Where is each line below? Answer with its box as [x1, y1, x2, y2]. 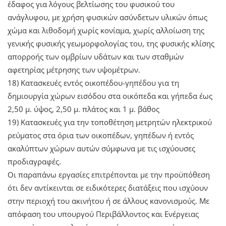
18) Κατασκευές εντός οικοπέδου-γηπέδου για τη [8, 77, 179, 88]
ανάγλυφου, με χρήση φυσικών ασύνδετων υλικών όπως [8, 12, 207, 22]
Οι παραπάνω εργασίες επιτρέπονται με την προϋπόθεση [8, 169, 210, 180]
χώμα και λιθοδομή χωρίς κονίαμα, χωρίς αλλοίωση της [8, 25, 204, 35]
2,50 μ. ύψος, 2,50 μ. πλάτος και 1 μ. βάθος [8, 103, 159, 114]
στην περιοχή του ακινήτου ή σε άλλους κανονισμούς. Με [8, 195, 209, 206]
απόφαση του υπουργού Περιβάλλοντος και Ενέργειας [8, 208, 199, 219]
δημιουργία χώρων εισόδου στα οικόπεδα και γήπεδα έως [8, 90, 212, 101]
